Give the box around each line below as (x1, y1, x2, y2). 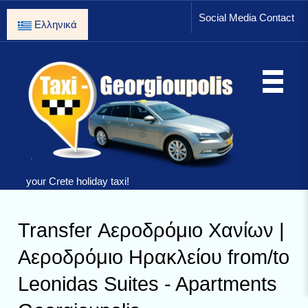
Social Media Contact (199, 12, 294, 23)
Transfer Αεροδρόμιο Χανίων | (18, 219, 285, 241)
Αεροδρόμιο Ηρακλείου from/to (18, 246, 290, 268)
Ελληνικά (32, 19, 77, 30)
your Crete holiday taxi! (25, 175, 129, 188)
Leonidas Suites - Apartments (18, 273, 278, 295)
